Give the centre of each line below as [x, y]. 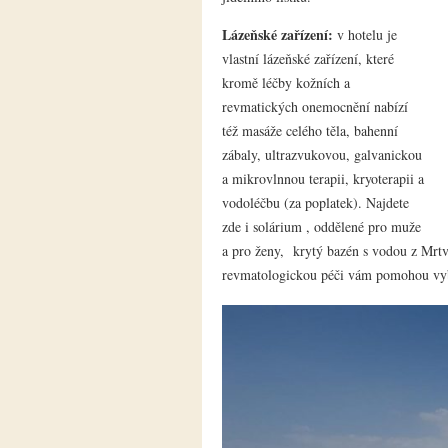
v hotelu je [367, 35]
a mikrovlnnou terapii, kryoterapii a [323, 179]
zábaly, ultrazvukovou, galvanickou [322, 155]
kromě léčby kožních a [286, 83]
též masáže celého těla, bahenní [310, 131]
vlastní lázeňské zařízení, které [308, 59]
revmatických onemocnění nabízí [315, 107]
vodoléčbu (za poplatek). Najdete [315, 203]
